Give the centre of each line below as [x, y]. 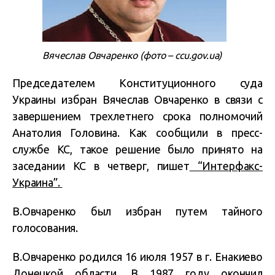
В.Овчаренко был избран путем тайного [137, 211]
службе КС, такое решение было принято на [137, 149]
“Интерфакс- [226, 165]
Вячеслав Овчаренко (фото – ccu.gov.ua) [132, 55]
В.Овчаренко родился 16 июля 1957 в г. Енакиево [137, 256]
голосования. [45, 227]
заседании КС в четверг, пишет [101, 165]
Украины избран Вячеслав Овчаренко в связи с [137, 99]
